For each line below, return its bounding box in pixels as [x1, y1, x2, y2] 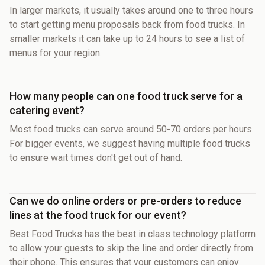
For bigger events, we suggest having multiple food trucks [9, 137, 250, 149]
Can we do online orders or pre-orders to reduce [9, 194, 241, 207]
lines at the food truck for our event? [9, 208, 186, 221]
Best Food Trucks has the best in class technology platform [9, 228, 256, 240]
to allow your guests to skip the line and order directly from [9, 242, 253, 254]
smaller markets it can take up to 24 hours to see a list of [9, 33, 245, 44]
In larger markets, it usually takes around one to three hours [9, 4, 253, 16]
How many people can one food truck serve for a [9, 89, 243, 102]
